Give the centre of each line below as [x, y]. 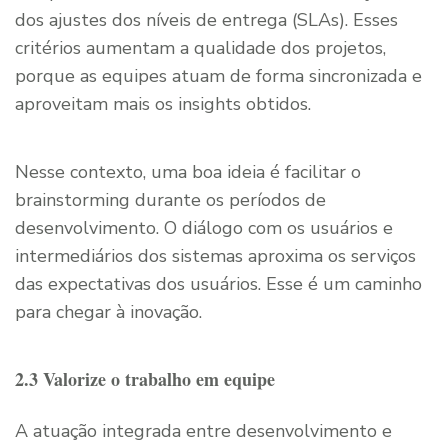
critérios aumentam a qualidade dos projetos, [200, 47]
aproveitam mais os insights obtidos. [163, 103]
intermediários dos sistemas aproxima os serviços [215, 255]
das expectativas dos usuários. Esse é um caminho [218, 283]
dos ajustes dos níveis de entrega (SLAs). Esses [206, 19]
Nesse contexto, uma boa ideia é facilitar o [188, 171]
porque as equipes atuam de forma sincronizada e [218, 75]
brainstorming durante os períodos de [170, 199]
